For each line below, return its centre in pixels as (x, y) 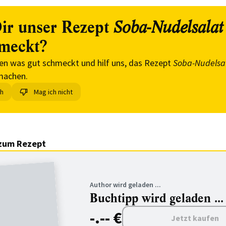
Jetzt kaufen (195, 218)
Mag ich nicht (53, 92)
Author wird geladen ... (125, 185)
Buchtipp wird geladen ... (157, 198)
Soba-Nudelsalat (168, 28)
